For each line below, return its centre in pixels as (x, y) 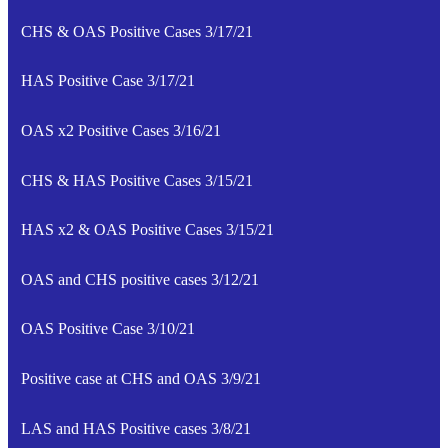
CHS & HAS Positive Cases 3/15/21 (136, 180)
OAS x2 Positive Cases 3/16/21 (120, 131)
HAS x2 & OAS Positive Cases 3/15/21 (147, 230)
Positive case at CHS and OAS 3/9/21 (140, 378)
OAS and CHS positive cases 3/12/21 (139, 279)
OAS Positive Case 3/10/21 (107, 329)
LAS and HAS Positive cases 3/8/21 (135, 428)
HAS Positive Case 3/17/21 (107, 81)
